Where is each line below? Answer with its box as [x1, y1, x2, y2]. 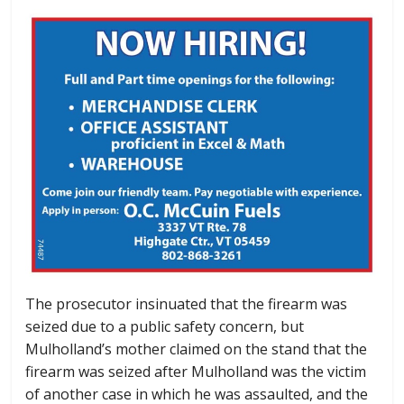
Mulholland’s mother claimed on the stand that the [25, 338, 368, 359]
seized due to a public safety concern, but [25, 316, 305, 336]
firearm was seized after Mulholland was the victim [25, 361, 367, 381]
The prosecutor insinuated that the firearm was [25, 293, 348, 314]
